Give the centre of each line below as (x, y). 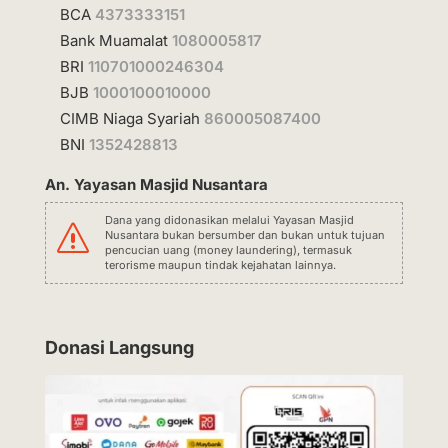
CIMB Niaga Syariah (131, 118)
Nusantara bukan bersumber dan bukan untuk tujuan (244, 234)
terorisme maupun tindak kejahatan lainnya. (220, 264)
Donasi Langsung (119, 347)
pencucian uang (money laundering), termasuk (228, 249)
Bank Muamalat (115, 40)
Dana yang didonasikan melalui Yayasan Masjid (229, 219)
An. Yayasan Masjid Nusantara (156, 184)
